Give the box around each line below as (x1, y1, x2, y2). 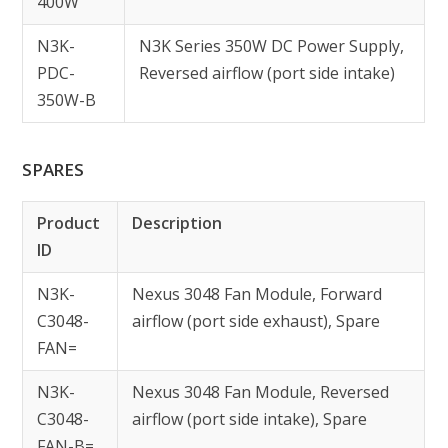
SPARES (22, 158, 84, 181)
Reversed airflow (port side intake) (139, 62, 396, 84)
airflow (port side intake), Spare (132, 408, 368, 430)
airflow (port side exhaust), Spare (132, 310, 381, 332)
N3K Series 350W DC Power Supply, (139, 35, 405, 57)
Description (132, 212, 223, 234)
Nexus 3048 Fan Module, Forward (132, 283, 383, 305)
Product (37, 212, 101, 234)
